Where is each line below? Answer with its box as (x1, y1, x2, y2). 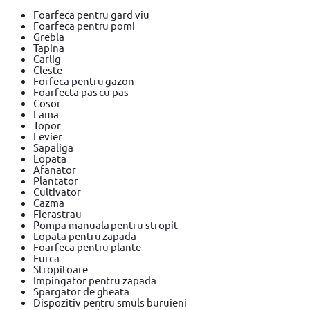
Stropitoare (33, 262, 88, 275)
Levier (33, 129, 62, 143)
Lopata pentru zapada (33, 228, 137, 242)
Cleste (33, 62, 62, 76)
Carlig (33, 51, 61, 65)
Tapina (33, 40, 64, 54)
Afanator (33, 162, 76, 176)
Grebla (33, 29, 64, 43)
